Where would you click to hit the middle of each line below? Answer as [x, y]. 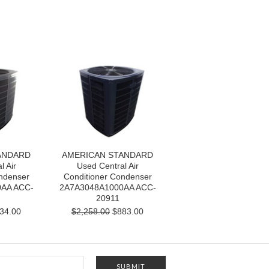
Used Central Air [107, 166]
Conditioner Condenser [107, 177]
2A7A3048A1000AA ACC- [107, 187]
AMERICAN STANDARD [107, 155]
